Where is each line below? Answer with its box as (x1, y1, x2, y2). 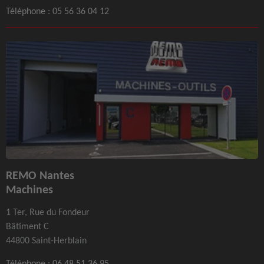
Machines (6, 182, 53, 197)
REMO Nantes (6, 168, 74, 183)
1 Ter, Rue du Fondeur (6, 206, 90, 218)
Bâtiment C (6, 220, 49, 232)
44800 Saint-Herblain (6, 235, 87, 246)
